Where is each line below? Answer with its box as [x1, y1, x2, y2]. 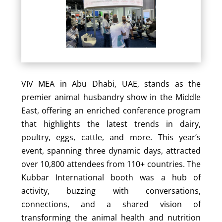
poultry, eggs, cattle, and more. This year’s [21, 132, 201, 143]
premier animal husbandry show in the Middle [21, 92, 201, 103]
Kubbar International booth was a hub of [21, 172, 201, 183]
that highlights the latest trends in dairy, [21, 118, 201, 130]
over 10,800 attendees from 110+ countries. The [21, 159, 201, 170]
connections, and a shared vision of [21, 199, 201, 210]
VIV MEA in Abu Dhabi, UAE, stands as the [21, 78, 201, 90]
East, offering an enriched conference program [21, 105, 201, 116]
